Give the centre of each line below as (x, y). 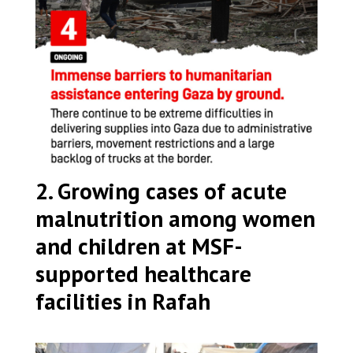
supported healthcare (143, 273)
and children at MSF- (139, 245)
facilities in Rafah (123, 301)
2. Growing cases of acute (161, 190)
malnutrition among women (175, 218)
